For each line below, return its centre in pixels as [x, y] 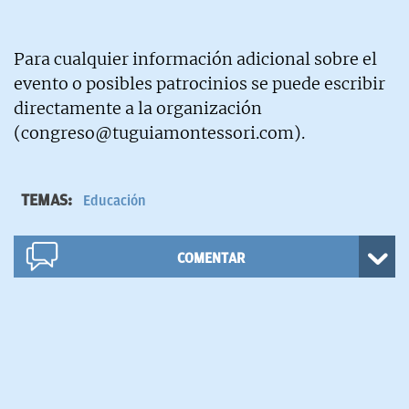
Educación [115, 200]
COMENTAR [210, 258]
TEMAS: [48, 199]
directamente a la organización [138, 108]
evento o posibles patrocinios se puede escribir [199, 83]
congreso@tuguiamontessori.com [157, 132]
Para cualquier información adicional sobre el [195, 58]
